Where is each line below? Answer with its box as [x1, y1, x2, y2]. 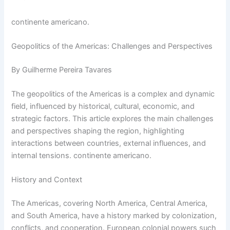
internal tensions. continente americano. [11, 151, 152, 161]
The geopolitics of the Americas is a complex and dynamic [11, 89, 215, 99]
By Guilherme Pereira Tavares [11, 65, 112, 74]
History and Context [11, 175, 83, 185]
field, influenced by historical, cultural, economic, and [11, 102, 195, 111]
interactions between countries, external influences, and [11, 139, 206, 148]
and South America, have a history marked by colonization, [11, 211, 217, 221]
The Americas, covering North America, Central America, [11, 199, 208, 208]
